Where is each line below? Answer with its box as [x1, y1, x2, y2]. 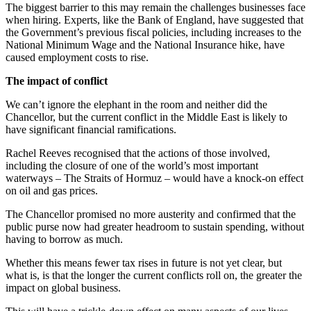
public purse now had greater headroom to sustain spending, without [6, 220, 304, 233]
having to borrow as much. [6, 233, 123, 245]
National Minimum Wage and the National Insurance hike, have [6, 38, 285, 51]
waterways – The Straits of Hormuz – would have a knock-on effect [6, 171, 303, 184]
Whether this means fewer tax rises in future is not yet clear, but [6, 256, 282, 269]
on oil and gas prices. [6, 184, 98, 196]
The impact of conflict [6, 74, 108, 87]
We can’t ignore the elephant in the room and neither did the [6, 98, 267, 110]
